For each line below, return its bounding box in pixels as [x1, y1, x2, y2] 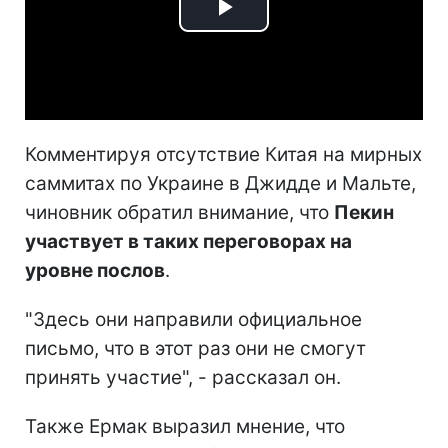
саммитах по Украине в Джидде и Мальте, [25, 171, 416, 195]
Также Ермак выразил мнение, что [25, 414, 345, 438]
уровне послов [25, 258, 165, 282]
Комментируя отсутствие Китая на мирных [25, 142, 422, 166]
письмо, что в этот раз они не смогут [25, 336, 366, 360]
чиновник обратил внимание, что [25, 200, 334, 224]
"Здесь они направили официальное [25, 307, 362, 331]
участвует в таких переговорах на [25, 229, 352, 253]
